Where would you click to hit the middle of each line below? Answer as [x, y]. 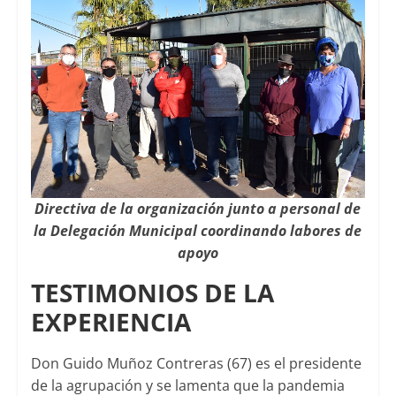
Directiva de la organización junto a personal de [198, 208]
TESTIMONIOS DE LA [152, 292]
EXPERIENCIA [110, 321]
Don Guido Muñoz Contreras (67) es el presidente [196, 363]
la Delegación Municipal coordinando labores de [198, 230]
